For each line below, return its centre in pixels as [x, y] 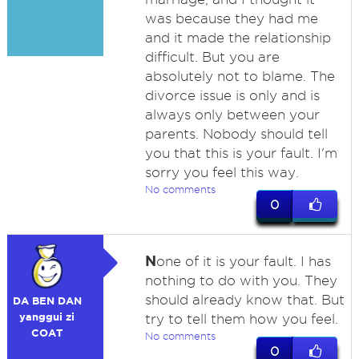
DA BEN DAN [47, 301]
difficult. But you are [212, 57]
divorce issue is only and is [232, 95]
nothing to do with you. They [241, 280]
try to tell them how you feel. [241, 319]
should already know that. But [244, 300]
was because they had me [231, 18]
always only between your [232, 115]
